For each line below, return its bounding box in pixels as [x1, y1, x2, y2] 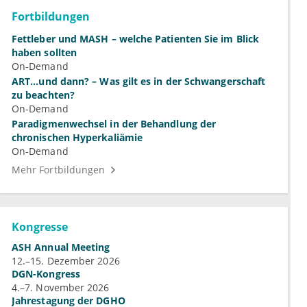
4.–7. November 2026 [12, 281, 110, 295]
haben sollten [12, 46, 77, 60]
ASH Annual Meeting [12, 241, 110, 254]
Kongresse [12, 219, 68, 235]
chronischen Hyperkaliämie [12, 131, 143, 145]
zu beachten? [12, 88, 75, 102]
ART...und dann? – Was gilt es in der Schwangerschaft [12, 75, 266, 88]
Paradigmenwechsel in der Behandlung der [12, 117, 217, 131]
